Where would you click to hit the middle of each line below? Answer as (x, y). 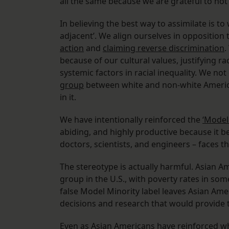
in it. (68, 97)
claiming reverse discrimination (164, 48)
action (72, 48)
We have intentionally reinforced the (131, 120)
